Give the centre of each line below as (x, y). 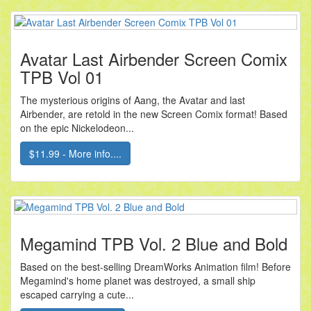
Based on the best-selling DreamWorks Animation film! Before (155, 267)
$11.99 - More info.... (75, 154)
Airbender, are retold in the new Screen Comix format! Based (154, 114)
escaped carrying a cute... (77, 295)
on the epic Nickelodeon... (77, 128)
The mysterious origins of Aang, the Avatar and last (133, 100)
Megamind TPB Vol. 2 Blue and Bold (154, 244)
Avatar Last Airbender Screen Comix (154, 59)
